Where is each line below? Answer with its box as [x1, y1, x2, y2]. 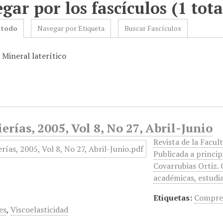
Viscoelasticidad [10, 204, 69, 215]
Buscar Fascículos [124, 23, 182, 33]
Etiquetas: [153, 192, 193, 203]
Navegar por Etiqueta [37, 23, 105, 33]
